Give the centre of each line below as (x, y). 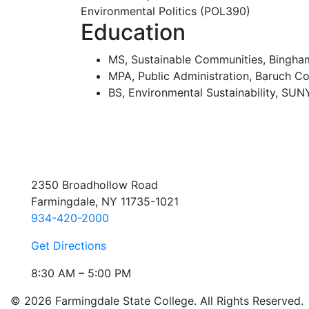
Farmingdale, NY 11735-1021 (105, 202)
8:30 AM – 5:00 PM (81, 273)
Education (133, 32)
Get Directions (69, 246)
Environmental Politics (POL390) (166, 11)
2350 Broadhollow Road (94, 185)
